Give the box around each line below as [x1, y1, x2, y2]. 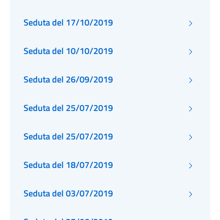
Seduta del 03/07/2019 [24, 187, 113, 200]
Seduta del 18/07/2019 [24, 158, 113, 171]
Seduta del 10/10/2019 [24, 44, 113, 57]
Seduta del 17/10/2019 [24, 16, 113, 29]
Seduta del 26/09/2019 [24, 73, 113, 86]
